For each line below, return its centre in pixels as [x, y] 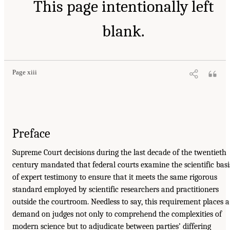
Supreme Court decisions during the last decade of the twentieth [119, 152]
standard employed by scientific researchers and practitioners [116, 189]
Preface [31, 133]
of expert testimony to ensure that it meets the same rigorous [115, 177]
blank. [123, 31]
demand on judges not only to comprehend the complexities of [117, 214]
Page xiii [25, 72]
